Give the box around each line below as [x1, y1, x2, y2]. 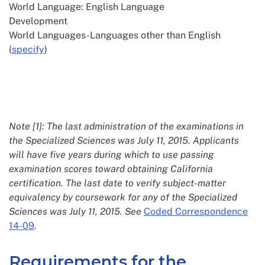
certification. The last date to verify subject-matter [9, 177, 226, 189]
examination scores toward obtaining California [9, 163, 213, 174]
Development [9, 15, 67, 27]
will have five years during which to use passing [9, 149, 214, 160]
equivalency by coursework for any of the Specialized [9, 192, 237, 203]
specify [12, 44, 44, 55]
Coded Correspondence [144, 206, 248, 217]
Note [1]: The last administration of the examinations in [9, 121, 244, 132]
